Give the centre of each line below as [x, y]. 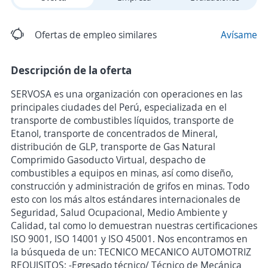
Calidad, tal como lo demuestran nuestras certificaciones [134, 226]
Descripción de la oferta [71, 70]
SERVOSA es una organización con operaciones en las [127, 94]
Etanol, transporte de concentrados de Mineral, [114, 133]
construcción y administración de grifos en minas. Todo [130, 186]
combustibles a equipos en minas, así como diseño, [122, 173]
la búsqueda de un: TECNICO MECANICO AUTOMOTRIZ [131, 252]
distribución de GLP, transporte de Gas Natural [113, 147]
